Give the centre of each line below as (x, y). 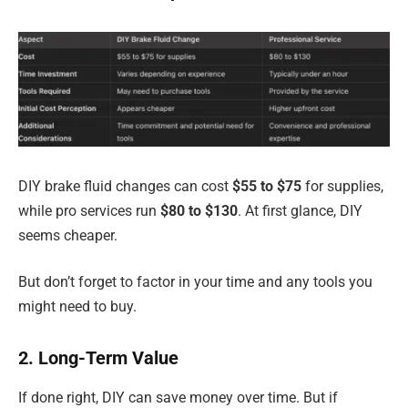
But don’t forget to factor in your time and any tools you (195, 282)
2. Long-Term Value (98, 358)
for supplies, (342, 186)
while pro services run (89, 210)
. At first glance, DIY (300, 210)
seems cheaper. (68, 235)
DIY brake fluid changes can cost (125, 186)
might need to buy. (77, 307)
